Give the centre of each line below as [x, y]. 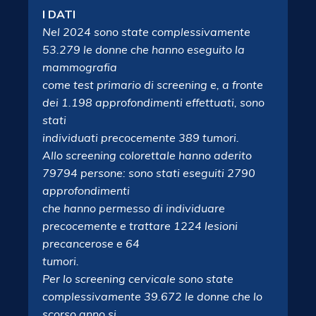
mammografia [80, 67]
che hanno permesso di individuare [134, 208]
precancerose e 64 [91, 243]
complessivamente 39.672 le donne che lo [152, 296]
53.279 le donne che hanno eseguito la [144, 49]
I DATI [59, 14]
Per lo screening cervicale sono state [138, 279]
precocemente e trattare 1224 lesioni [140, 226]
